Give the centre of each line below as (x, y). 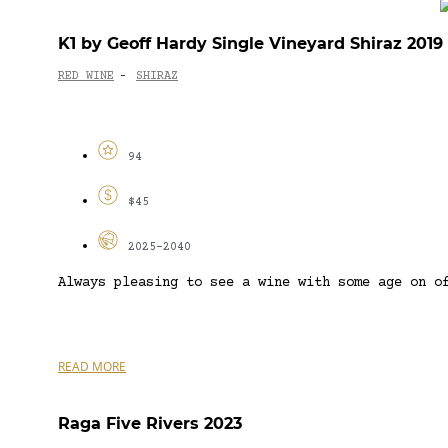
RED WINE (86, 77)
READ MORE (92, 366)
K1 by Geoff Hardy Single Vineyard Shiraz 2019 (250, 43)
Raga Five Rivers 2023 (150, 423)
